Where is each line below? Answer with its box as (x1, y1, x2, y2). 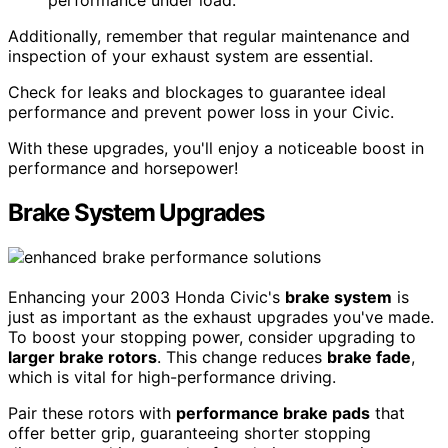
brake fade (327, 346, 411, 367)
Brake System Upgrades (8, 197, 264, 227)
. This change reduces (157, 346, 327, 367)
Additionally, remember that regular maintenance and (8, 25, 410, 46)
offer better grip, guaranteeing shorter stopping (8, 422, 371, 443)
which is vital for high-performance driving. (8, 366, 336, 387)
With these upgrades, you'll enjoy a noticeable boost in (8, 137, 424, 158)
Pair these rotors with (8, 402, 176, 423)
